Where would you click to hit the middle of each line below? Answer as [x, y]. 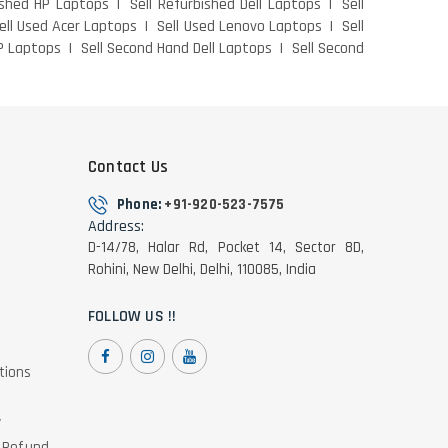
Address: [116, 226]
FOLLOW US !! [132, 316]
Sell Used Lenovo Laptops [239, 26]
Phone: [141, 204]
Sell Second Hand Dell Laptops [176, 48]
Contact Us [128, 166]
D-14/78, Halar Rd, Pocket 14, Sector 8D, [226, 247]
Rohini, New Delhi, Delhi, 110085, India [202, 269]
